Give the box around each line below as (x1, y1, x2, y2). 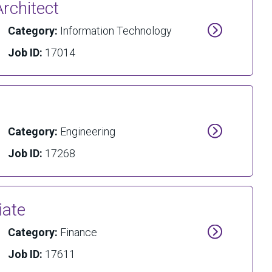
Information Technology (59, 24, 172, 37)
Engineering (59, 125, 115, 138)
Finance (59, 226, 97, 239)
